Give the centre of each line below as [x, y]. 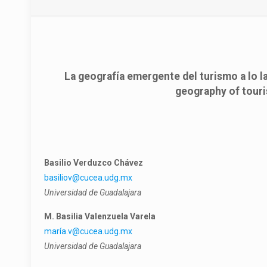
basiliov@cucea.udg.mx [89, 178]
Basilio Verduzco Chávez [94, 163]
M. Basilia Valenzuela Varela [100, 216]
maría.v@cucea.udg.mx [89, 231]
